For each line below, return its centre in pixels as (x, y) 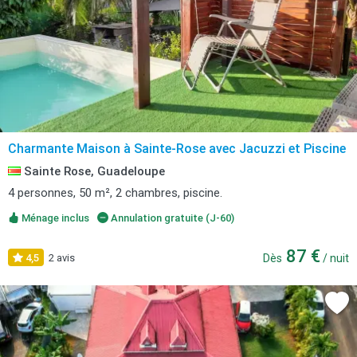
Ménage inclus (54, 218)
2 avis (62, 258)
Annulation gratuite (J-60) (171, 218)
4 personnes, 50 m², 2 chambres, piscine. (115, 193)
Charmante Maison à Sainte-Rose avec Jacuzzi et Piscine (177, 149)
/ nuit (335, 258)
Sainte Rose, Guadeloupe (93, 171)
